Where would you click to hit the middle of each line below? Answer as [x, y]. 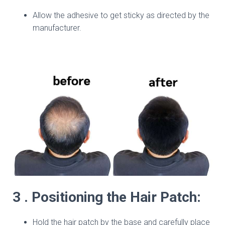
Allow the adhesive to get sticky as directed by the [121, 15]
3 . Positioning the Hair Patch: [107, 197]
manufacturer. [57, 28]
